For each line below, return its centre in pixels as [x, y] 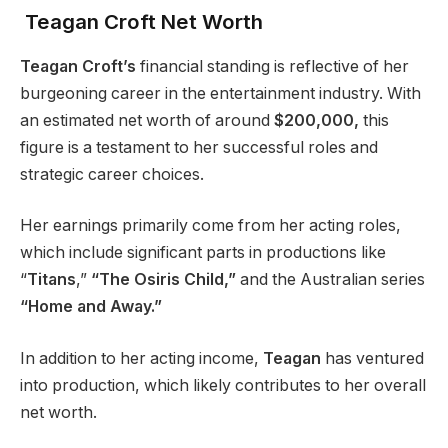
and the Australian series [330, 280]
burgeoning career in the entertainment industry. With [220, 93]
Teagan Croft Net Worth [141, 22]
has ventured [372, 358]
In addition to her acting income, [141, 358]
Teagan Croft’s [78, 66]
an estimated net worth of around [147, 120]
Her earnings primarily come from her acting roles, [210, 226]
